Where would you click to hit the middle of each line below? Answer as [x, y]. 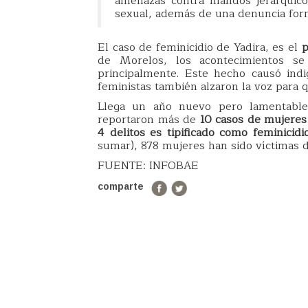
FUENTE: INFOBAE [148, 165]
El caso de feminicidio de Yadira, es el [200, 47]
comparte [121, 187]
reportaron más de [149, 119]
